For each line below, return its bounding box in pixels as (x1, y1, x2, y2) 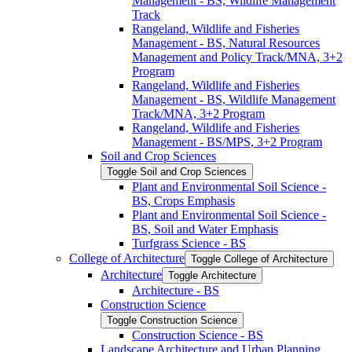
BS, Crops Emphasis (132, 193, 235, 207)
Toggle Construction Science (107, 313, 237, 326)
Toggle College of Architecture (191, 252, 328, 265)
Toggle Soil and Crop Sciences (107, 165, 247, 178)
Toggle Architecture (168, 269, 256, 281)
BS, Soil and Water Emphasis (132, 222, 278, 236)
